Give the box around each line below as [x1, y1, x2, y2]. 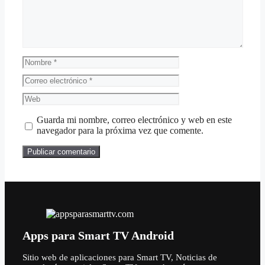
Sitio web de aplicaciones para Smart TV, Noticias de [22, 252, 217, 262]
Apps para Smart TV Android [22, 229, 174, 243]
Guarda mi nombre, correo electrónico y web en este [36, 114, 232, 125]
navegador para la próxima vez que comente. [36, 125, 203, 135]
